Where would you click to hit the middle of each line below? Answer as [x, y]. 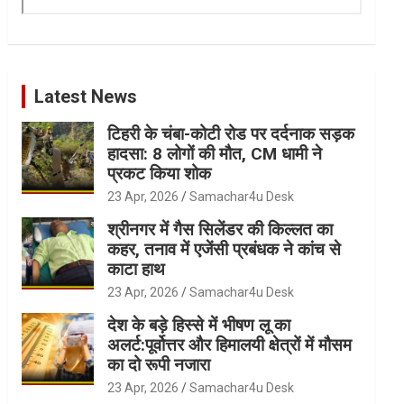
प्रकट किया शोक [160, 174]
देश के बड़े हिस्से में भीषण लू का [199, 326]
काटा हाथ [137, 270]
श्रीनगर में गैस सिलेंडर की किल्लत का [220, 230]
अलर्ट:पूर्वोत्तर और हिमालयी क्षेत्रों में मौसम [230, 345]
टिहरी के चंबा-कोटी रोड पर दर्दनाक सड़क [231, 134]
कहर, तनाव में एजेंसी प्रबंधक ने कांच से [225, 250]
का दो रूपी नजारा [159, 365]
